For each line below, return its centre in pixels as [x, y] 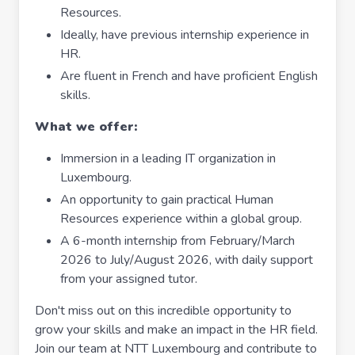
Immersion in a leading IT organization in [168, 158]
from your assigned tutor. [129, 279]
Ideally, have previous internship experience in [185, 35]
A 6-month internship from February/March [177, 241]
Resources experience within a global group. [181, 219]
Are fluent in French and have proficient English [189, 76]
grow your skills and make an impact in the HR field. [176, 330]
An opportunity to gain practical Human [167, 200]
